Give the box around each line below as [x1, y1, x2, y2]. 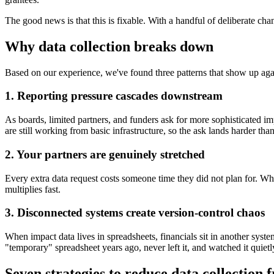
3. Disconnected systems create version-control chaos [5, 206, 265, 220]
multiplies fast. [5, 183, 61, 194]
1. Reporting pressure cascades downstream [5, 89, 223, 103]
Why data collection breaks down [5, 38, 213, 54]
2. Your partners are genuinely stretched [5, 147, 205, 161]
